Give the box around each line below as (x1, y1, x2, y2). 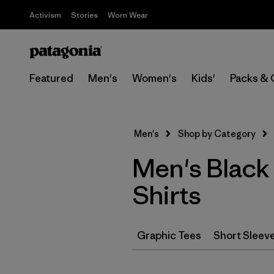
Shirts (132, 179, 201, 212)
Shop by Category (178, 128, 256, 139)
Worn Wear (108, 10, 148, 20)
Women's (132, 72, 177, 85)
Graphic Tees (137, 229, 201, 242)
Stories (71, 10, 98, 20)
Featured (29, 72, 73, 85)
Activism (29, 10, 61, 20)
